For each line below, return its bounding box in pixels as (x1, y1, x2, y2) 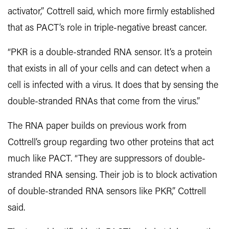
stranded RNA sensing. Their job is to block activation (8, 171, 217, 181)
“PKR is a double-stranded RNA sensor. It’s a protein (8, 48, 212, 58)
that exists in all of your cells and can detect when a (8, 64, 210, 75)
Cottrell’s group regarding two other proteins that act (8, 138, 214, 148)
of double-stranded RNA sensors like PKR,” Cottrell (8, 187, 206, 197)
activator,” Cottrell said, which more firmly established (8, 7, 215, 17)
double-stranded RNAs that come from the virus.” (8, 97, 200, 107)
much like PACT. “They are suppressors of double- (8, 154, 205, 165)
